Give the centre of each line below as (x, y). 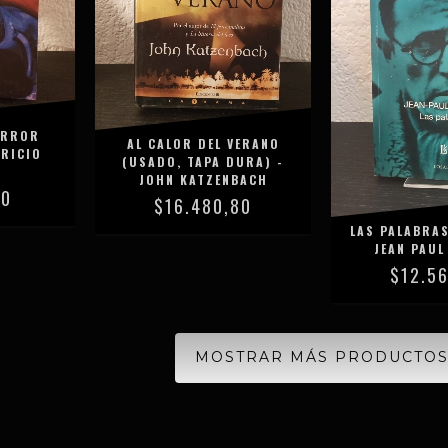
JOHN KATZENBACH (203, 180)
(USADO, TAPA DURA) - (203, 162)
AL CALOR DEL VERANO (203, 144)
